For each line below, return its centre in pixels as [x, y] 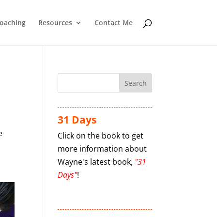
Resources [55, 23]
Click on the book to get [101, 136]
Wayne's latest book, [96, 162]
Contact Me [113, 23]
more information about [102, 149]
